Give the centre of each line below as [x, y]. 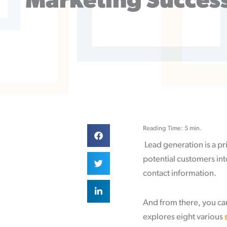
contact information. [180, 174]
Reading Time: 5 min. [172, 128]
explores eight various [184, 217]
